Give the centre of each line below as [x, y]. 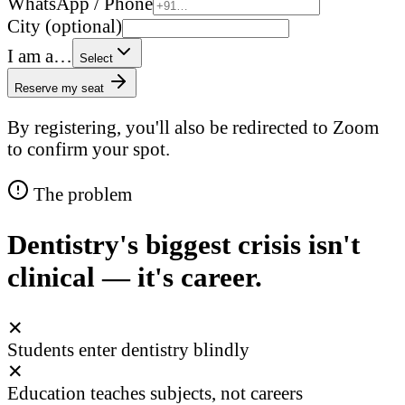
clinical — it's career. [135, 277]
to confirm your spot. [89, 149]
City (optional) [65, 26]
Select [96, 59]
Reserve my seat [61, 89]
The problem [80, 193]
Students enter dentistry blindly [128, 349]
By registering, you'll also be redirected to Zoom [193, 127]
